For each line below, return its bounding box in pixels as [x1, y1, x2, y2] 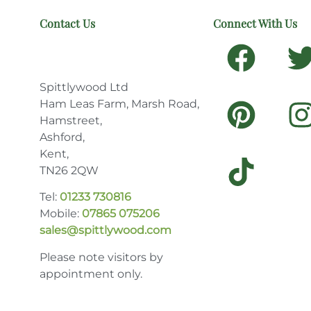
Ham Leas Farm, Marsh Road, [39, 97, 199, 111]
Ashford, [39, 131, 85, 144]
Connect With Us [212, 16, 297, 31]
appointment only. [39, 267, 142, 280]
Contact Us [39, 16, 95, 31]
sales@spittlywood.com [39, 224, 171, 237]
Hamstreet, [39, 114, 102, 128]
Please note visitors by [39, 250, 163, 264]
